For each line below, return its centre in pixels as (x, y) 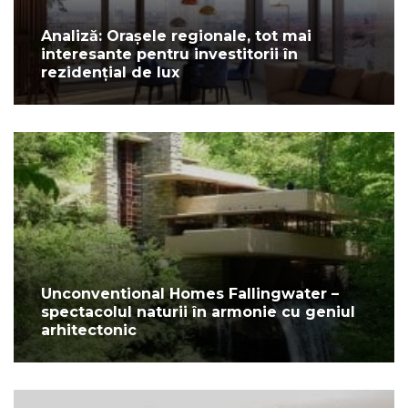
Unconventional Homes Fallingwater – (190, 293)
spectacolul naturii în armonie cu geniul (198, 311)
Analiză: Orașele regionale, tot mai (176, 36)
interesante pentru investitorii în (169, 54)
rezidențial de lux (110, 72)
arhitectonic (89, 330)
